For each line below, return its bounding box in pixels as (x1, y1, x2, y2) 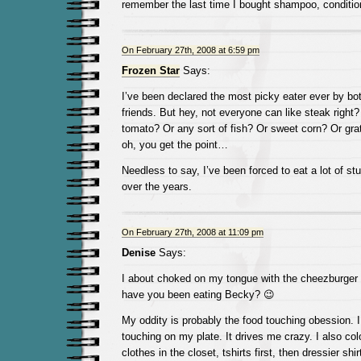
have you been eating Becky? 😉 (121, 288, 275, 301)
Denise (121, 247, 156, 259)
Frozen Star (121, 64, 180, 77)
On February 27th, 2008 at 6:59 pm (121, 45, 259, 55)
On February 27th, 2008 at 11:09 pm (121, 227, 263, 237)
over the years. (121, 180, 192, 193)
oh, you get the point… (121, 139, 228, 151)
